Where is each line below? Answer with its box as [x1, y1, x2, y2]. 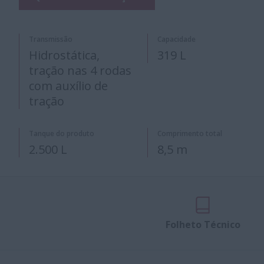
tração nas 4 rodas [29, 62, 131, 78]
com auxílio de [29, 78, 108, 94]
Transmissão [29, 34, 72, 44]
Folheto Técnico [165, 218, 240, 231]
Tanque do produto [29, 128, 94, 138]
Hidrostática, [29, 47, 100, 63]
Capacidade [157, 34, 196, 44]
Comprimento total [157, 128, 222, 138]
